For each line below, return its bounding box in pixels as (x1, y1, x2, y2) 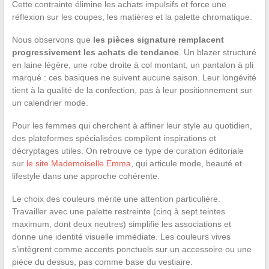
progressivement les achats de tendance (11, 47, 179, 57)
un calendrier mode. (11, 97, 88, 107)
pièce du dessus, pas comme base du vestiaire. (11, 256, 193, 267)
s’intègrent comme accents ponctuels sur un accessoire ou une (11, 244, 252, 254)
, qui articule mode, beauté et (130, 158, 242, 168)
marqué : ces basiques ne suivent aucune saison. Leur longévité (11, 72, 256, 82)
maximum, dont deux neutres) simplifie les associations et (11, 219, 231, 229)
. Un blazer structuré (178, 47, 256, 57)
